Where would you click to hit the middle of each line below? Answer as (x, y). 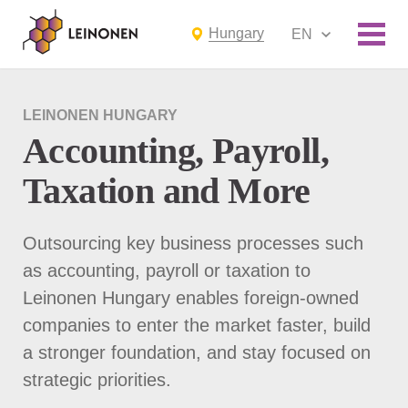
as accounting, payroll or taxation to (167, 270)
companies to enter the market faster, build (197, 325)
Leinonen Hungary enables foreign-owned (191, 298)
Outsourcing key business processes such (193, 243)
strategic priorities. (97, 380)
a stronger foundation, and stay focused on (197, 352)
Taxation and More (167, 191)
